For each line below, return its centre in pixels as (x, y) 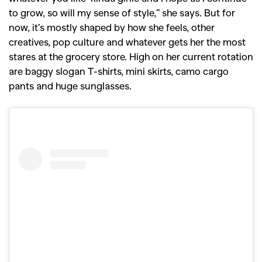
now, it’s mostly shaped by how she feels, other (112, 27)
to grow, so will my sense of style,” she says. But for (122, 12)
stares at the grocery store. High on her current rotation (131, 56)
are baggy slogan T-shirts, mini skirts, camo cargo (119, 71)
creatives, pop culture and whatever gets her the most (127, 42)
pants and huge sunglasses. (70, 85)
